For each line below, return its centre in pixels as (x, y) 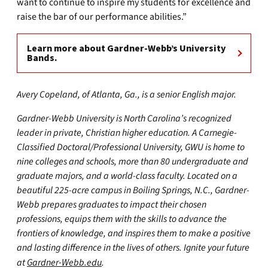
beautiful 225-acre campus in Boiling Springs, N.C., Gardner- (133, 190)
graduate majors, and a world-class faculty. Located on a (127, 176)
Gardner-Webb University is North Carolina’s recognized (124, 118)
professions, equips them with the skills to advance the (122, 219)
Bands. (42, 58)
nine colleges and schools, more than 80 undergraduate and (133, 162)
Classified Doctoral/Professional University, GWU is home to (131, 147)
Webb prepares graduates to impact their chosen (112, 205)
